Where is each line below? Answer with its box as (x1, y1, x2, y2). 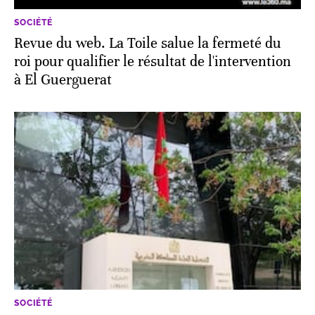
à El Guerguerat (14, 70, 112, 89)
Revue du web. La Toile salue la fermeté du (14, 34, 281, 52)
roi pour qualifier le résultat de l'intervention (14, 52, 291, 70)
